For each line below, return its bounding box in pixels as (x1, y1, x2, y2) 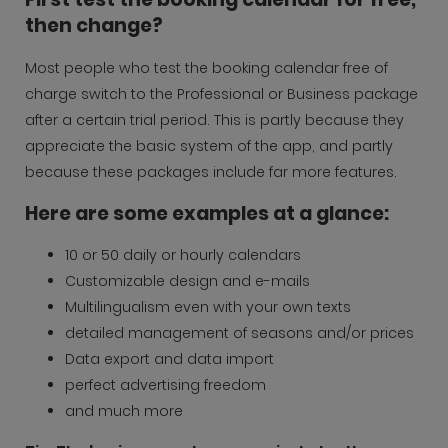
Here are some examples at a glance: (25, 199, 389, 227)
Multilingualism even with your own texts (65, 297, 351, 318)
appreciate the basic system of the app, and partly (25, 135, 393, 156)
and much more (65, 401, 183, 422)
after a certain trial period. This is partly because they (25, 109, 404, 130)
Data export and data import (65, 349, 274, 370)
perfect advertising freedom (65, 375, 266, 396)
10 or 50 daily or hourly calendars (65, 245, 301, 266)
